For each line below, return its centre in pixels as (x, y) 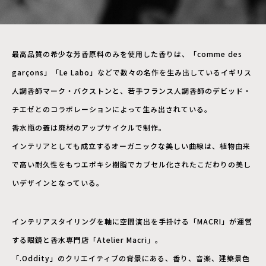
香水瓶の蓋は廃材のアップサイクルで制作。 (89, 127)
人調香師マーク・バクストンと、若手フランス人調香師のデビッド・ (132, 90)
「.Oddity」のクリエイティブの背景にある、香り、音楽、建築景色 (131, 258)
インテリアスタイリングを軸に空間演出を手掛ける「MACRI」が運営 (132, 221)
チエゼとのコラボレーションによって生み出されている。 (112, 109)
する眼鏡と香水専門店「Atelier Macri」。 (87, 239)
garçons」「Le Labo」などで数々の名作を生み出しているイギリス (132, 72)
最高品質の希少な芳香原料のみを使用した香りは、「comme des (127, 53)
